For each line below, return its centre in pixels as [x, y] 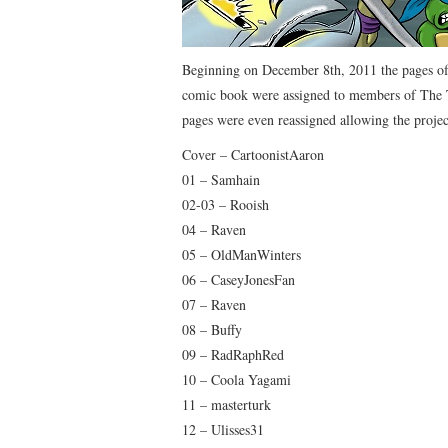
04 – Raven [214, 229]
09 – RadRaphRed [233, 354]
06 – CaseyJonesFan [238, 279]
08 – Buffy [212, 329]
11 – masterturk [226, 404]
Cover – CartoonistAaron [253, 154]
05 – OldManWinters [241, 254]
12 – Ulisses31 [223, 429]
